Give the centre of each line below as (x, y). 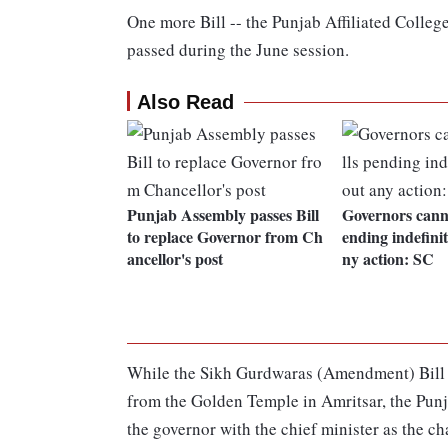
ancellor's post (175, 259)
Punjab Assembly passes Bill (223, 215)
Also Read (185, 102)
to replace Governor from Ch (225, 237)
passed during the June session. (238, 50)
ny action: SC (387, 259)
